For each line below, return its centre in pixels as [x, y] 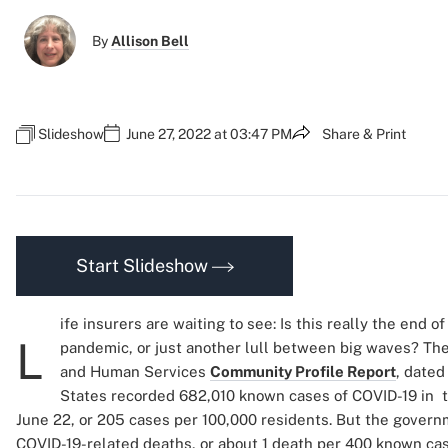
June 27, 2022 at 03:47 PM [209, 134]
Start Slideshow [143, 265]
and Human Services [135, 371]
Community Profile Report [303, 371]
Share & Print [364, 134]
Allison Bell [150, 41]
